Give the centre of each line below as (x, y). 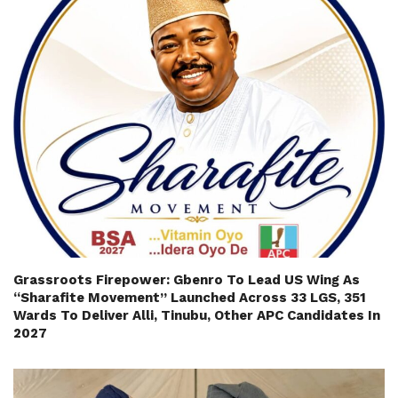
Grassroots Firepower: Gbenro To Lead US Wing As (187, 280)
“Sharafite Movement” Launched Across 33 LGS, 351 (190, 298)
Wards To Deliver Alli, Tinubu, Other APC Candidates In (197, 316)
